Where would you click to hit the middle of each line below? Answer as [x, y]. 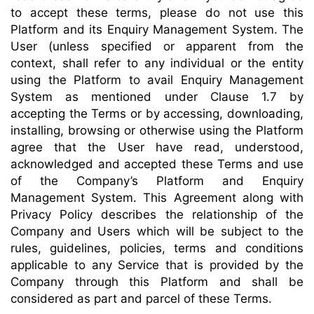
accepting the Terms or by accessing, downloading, [157, 114]
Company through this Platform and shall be [157, 282]
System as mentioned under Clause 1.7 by [157, 97]
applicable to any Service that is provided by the [157, 265]
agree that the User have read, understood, [157, 147]
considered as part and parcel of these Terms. [141, 299]
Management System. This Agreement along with [157, 198]
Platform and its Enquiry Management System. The [157, 29]
